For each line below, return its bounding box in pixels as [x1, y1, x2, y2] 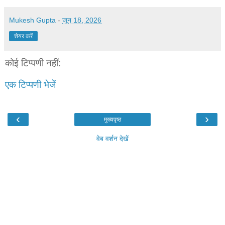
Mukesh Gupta [9, 16, 56, 24]
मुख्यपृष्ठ [104, 116, 121, 123]
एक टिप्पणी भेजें [5, 79, 56, 90]
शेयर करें [14, 32, 33, 40]
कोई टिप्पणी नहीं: [5, 57, 61, 68]
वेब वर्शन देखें [96, 134, 129, 143]
